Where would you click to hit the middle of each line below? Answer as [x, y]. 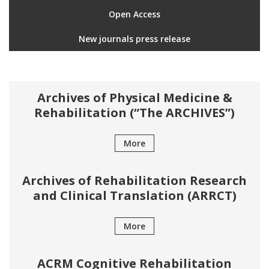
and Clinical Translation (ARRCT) [134, 195]
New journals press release [134, 39]
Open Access [134, 14]
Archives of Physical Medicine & [134, 98]
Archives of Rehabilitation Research [134, 180]
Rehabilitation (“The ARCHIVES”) [134, 113]
